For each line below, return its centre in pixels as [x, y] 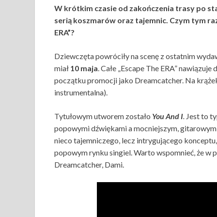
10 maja [84, 68]
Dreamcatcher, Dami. [89, 164]
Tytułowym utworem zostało [103, 116]
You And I [168, 116]
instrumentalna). [82, 92]
